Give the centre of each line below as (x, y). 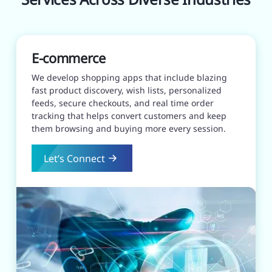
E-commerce (69, 58)
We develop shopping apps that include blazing (129, 78)
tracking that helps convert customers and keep (129, 116)
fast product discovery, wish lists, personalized (127, 90)
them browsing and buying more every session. (129, 129)
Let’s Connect (74, 158)
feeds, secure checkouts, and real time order (123, 103)
